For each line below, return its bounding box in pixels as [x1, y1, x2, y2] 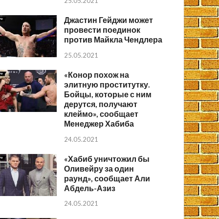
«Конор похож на [64, 69, 130, 79]
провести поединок [64, 24, 141, 34]
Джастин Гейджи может [64, 15, 153, 24]
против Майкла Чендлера [64, 34, 163, 44]
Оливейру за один [64, 163, 134, 173]
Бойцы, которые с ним [64, 89, 152, 99]
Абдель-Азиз [64, 183, 116, 193]
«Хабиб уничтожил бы [64, 153, 150, 163]
